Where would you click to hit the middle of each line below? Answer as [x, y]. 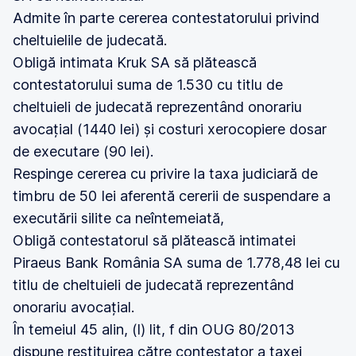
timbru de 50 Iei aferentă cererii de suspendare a [172, 196]
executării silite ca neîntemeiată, [118, 218]
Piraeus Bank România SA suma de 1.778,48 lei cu [176, 263]
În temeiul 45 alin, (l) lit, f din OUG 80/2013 [154, 329]
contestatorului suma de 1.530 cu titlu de [148, 85]
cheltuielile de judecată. [90, 40]
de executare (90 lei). [83, 151]
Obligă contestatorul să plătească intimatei [154, 240]
